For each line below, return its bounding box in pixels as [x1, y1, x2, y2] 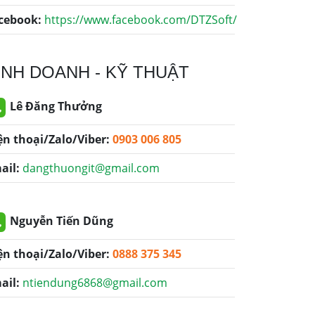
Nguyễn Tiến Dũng [7, 213, 113, 229]
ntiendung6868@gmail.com [22, 275, 167, 290]
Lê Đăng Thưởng [7, 98, 102, 115]
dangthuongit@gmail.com [22, 160, 160, 176]
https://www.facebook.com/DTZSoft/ [44, 12, 237, 27]
